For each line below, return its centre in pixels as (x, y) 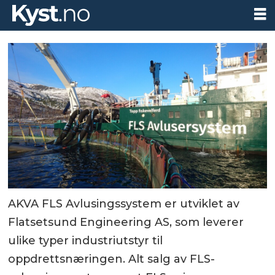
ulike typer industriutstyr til (86, 241)
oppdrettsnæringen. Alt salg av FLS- (112, 259)
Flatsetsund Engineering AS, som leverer (126, 223)
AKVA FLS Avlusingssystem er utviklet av (124, 204)
